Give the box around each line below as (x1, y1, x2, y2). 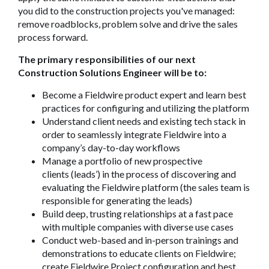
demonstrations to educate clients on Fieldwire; (42, 247, 236, 259)
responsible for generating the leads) (42, 195, 192, 206)
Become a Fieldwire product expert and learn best (42, 89, 246, 100)
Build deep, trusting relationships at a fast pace (42, 208, 233, 219)
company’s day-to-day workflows (42, 142, 180, 153)
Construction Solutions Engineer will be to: (18, 67, 207, 78)
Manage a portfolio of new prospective (42, 155, 202, 166)
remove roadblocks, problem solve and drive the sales (18, 18, 238, 29)
